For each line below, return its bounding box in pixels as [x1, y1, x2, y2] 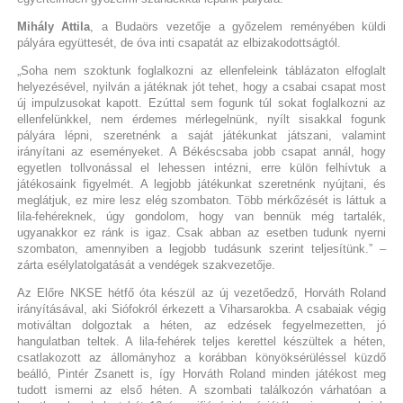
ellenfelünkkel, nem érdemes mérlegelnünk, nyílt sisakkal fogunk [16, 112, 387, 127]
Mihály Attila [16, 20, 91, 34]
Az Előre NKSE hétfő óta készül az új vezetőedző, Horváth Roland [16, 286, 387, 300]
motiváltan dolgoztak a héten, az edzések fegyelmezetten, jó [16, 318, 387, 333]
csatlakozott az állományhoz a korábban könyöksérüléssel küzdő [16, 351, 387, 365]
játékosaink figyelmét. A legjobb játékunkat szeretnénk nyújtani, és [16, 177, 387, 192]
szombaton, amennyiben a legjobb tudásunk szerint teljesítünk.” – [16, 242, 387, 256]
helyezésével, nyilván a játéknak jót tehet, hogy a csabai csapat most [16, 80, 387, 94]
